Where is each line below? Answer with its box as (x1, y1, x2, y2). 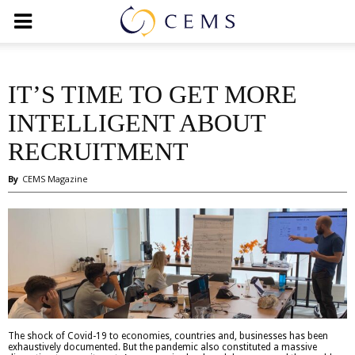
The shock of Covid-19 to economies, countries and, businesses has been (8, 330, 328, 342)
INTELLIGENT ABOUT (8, 109, 265, 137)
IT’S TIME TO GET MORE (8, 80, 297, 109)
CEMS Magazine (22, 173, 88, 185)
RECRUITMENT (8, 137, 189, 166)
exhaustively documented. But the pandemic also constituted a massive (8, 341, 317, 353)
